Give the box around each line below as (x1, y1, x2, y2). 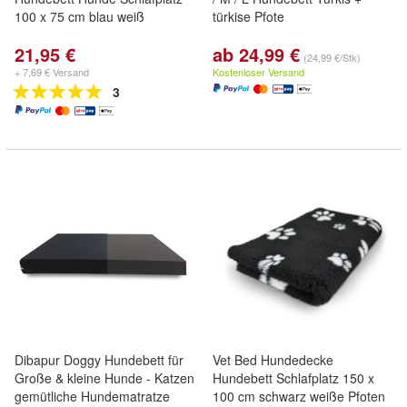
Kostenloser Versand (213, 65, 304, 79)
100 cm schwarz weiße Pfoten (213, 387, 385, 405)
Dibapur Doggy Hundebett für (15, 351, 184, 369)
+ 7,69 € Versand (15, 65, 89, 79)
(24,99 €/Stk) (303, 50, 361, 65)
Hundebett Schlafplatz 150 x (213, 369, 374, 387)
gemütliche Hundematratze (15, 387, 170, 405)
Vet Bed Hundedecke (213, 351, 333, 369)
